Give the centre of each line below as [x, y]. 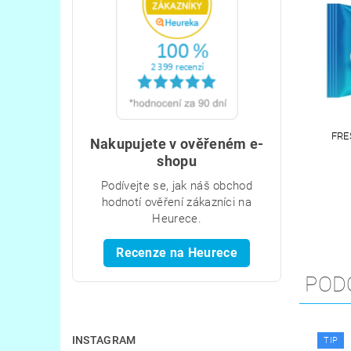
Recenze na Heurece [177, 252]
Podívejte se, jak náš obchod [177, 185]
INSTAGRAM [104, 340]
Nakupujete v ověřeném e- [177, 143]
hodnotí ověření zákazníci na [177, 202]
